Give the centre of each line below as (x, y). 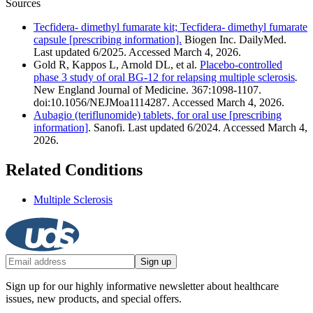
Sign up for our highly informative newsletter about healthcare (142, 286)
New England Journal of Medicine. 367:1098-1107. (147, 90)
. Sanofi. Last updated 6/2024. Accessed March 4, (198, 128)
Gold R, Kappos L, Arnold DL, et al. (117, 65)
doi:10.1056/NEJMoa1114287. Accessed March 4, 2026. (159, 103)
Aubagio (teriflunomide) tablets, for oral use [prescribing (158, 115)
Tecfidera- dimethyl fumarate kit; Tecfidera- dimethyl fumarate (170, 27)
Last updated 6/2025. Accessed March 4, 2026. (137, 52)
